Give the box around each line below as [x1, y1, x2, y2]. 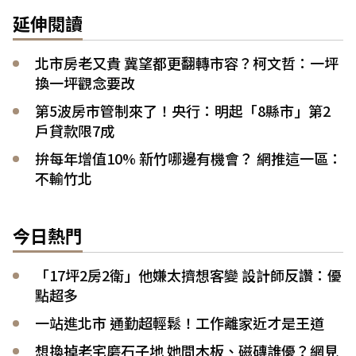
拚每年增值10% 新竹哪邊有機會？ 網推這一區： [35, 148, 342, 169]
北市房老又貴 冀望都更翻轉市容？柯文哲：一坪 [35, 52, 339, 74]
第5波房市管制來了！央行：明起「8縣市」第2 [35, 100, 331, 122]
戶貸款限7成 [35, 120, 114, 141]
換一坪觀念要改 [35, 72, 135, 94]
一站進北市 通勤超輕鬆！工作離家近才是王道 [35, 312, 324, 334]
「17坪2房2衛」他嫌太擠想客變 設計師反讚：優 [35, 265, 342, 286]
